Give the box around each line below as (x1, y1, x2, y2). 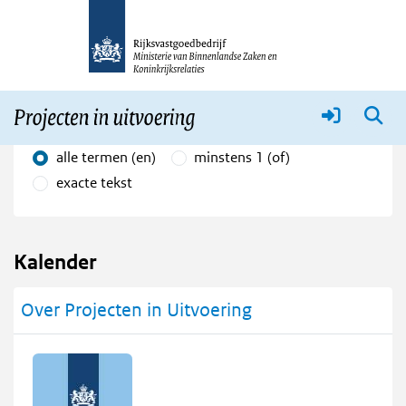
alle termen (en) (55, 149, 156, 167)
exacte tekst (55, 173, 132, 192)
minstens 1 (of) (194, 149, 291, 167)
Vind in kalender (33, 32, 140, 51)
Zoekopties (33, 114, 119, 137)
